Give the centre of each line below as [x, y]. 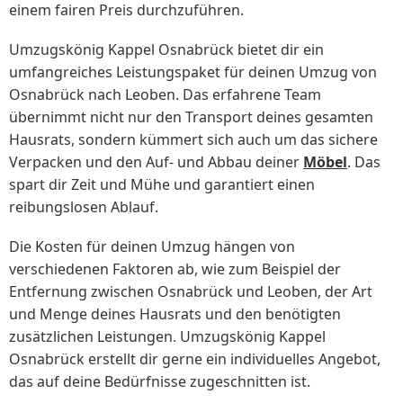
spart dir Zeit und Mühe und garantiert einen [162, 185]
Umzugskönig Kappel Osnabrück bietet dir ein [166, 50]
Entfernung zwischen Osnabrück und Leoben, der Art [191, 292]
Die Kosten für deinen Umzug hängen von [152, 247]
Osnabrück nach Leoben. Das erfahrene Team [165, 95]
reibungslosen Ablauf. [84, 207]
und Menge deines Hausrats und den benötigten [175, 314]
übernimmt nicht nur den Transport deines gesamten [191, 117]
